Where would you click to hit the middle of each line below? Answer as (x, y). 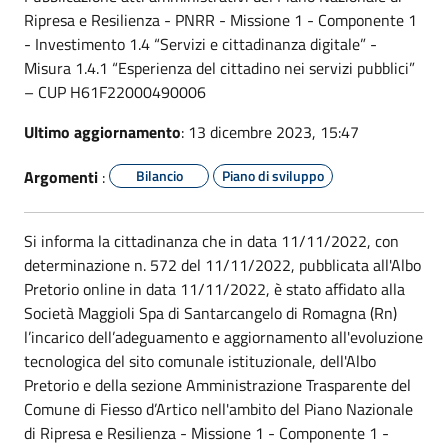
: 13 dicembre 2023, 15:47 (270, 131)
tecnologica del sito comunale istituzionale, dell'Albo (200, 360)
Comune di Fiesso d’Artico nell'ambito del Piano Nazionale (218, 408)
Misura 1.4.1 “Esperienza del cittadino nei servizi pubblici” (219, 67)
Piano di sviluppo (273, 175)
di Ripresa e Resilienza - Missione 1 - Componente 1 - (206, 432)
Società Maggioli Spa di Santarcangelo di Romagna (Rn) (210, 312)
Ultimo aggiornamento (102, 131)
